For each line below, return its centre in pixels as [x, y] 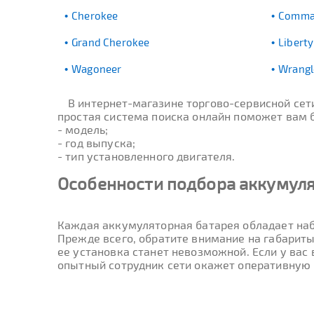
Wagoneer [97, 69]
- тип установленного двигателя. [146, 156]
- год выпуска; [97, 143]
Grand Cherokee [111, 42]
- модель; [83, 129]
